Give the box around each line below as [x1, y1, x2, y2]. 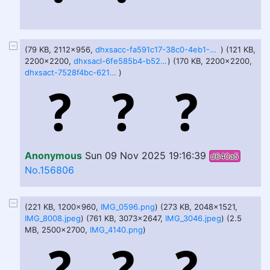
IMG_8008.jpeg [25, 213, 81, 223]
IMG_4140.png [90, 225, 143, 234]
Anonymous [25, 149, 82, 162]
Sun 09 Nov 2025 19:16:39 [85, 149, 206, 162]
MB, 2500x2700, [25, 225, 90, 234]
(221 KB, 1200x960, [25, 202, 101, 212]
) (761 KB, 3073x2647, [81, 213, 165, 223]
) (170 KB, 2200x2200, [168, 56, 252, 66]
